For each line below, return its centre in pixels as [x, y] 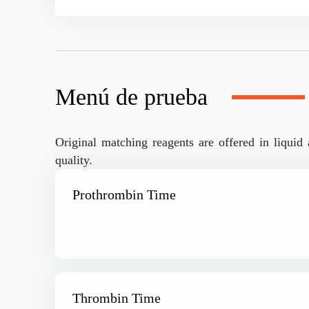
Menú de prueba [131, 97]
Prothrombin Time [124, 194]
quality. [74, 160]
